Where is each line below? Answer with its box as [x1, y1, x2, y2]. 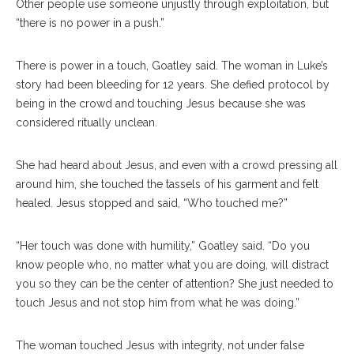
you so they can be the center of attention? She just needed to [16, 277, 333, 291]
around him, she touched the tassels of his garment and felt [16, 178, 318, 191]
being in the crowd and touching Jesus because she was [16, 97, 306, 111]
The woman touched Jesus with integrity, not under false [16, 339, 304, 352]
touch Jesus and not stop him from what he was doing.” [16, 296, 299, 310]
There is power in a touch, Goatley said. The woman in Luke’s [16, 59, 328, 73]
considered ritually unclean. [16, 116, 157, 130]
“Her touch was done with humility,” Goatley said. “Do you [16, 239, 310, 253]
